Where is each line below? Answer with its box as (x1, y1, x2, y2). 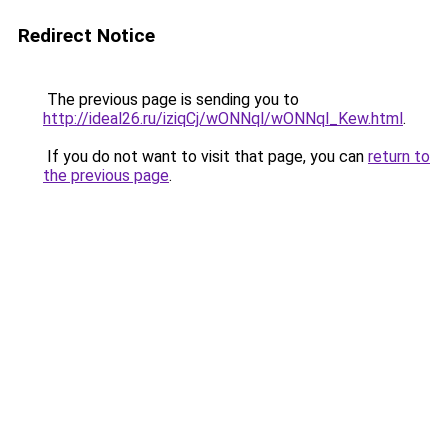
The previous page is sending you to (43, 90, 299, 109)
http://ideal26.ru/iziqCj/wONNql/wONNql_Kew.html (43, 109, 403, 128)
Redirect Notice (18, 24, 155, 47)
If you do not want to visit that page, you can (43, 147, 368, 166)
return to (368, 147, 430, 166)
